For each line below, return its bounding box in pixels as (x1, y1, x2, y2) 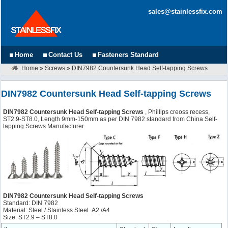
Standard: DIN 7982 (3, 199, 59, 207)
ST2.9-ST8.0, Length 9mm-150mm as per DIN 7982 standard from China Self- (3, 116, 218, 123)
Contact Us (48, 51, 83, 59)
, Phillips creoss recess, (145, 108, 210, 116)
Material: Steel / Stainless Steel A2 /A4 (3, 207, 110, 214)
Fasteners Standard (98, 51, 159, 59)
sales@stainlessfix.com (148, 8, 222, 15)
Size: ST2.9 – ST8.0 (3, 214, 58, 221)
